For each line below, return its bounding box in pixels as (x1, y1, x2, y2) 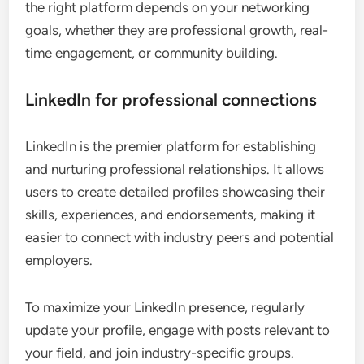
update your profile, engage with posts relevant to (25, 321, 331, 338)
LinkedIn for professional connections (25, 89, 318, 110)
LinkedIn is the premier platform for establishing (25, 137, 317, 154)
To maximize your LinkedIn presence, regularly (25, 298, 305, 315)
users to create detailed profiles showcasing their (25, 183, 326, 200)
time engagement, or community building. (25, 44, 279, 61)
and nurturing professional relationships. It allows (25, 160, 325, 177)
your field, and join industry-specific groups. (25, 344, 295, 361)
